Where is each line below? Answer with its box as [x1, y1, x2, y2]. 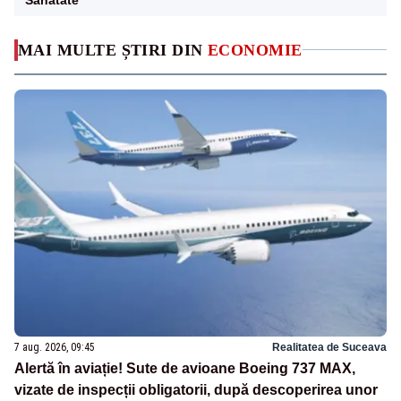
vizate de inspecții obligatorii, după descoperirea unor [14, 382, 378, 398]
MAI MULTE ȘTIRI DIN [18, 40, 208, 59]
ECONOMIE [208, 40, 303, 59]
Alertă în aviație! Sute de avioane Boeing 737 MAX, [14, 361, 355, 377]
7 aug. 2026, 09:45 [14, 341, 95, 354]
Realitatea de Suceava [272, 341, 387, 354]
